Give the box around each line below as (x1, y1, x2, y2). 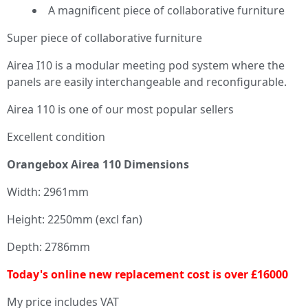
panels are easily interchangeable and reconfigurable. (7, 74, 287, 89)
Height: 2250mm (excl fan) (7, 211, 142, 227)
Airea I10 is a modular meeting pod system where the (7, 57, 285, 73)
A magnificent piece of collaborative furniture (48, 2, 285, 18)
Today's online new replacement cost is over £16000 (7, 266, 288, 282)
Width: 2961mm (7, 184, 89, 199)
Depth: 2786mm (7, 239, 90, 254)
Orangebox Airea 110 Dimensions (7, 156, 189, 172)
